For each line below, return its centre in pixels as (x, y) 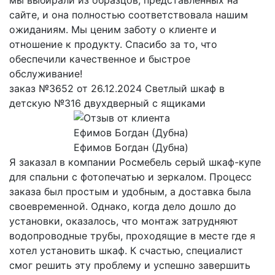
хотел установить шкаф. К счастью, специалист (126, 250)
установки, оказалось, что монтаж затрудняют (124, 221)
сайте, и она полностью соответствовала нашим (129, 14)
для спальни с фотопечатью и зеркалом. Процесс (130, 176)
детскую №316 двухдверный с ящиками (107, 103)
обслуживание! (46, 73)
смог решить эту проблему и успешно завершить (130, 265)
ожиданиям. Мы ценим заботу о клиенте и (113, 29)
